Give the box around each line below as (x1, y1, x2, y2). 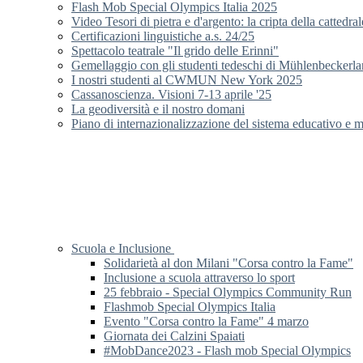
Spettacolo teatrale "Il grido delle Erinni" (71, 44, 279, 58)
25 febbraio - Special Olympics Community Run (104, 285, 352, 300)
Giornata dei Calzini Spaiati (104, 329, 245, 344)
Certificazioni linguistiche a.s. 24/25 (71, 29, 254, 44)
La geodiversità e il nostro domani (71, 102, 245, 117)
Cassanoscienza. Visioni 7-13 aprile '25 (71, 88, 271, 102)
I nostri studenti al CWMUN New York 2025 (71, 73, 302, 88)
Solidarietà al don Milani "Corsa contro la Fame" (104, 256, 353, 271)
